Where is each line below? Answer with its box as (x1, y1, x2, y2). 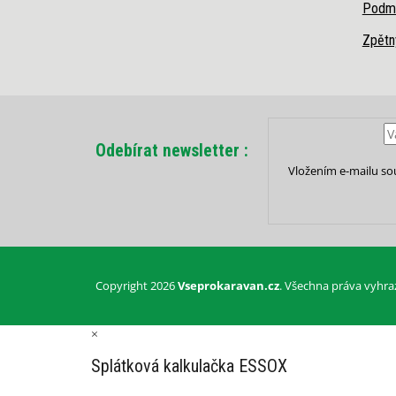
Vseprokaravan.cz (177, 278, 279, 293)
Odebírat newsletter (95, 140, 240, 161)
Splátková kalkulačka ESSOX (91, 355, 287, 377)
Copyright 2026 (95, 278, 178, 293)
